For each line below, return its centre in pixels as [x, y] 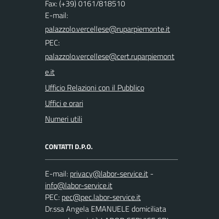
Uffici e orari [64, 103]
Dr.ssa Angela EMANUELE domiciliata [106, 208]
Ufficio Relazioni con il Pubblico [95, 87]
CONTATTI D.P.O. [69, 146]
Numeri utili [64, 119]
